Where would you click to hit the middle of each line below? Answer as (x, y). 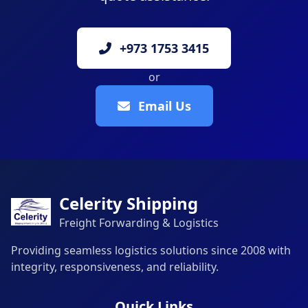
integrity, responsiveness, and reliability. (115, 267)
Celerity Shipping (128, 203)
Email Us (164, 106)
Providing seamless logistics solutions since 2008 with (151, 250)
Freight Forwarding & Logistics (139, 223)
